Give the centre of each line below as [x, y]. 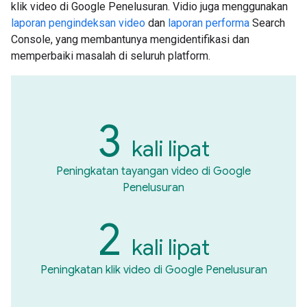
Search [267, 23]
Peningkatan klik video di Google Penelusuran [153, 270]
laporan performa [209, 23]
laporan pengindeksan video [78, 23]
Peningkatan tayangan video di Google [153, 171]
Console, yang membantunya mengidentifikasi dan [130, 39]
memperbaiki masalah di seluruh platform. [111, 56]
